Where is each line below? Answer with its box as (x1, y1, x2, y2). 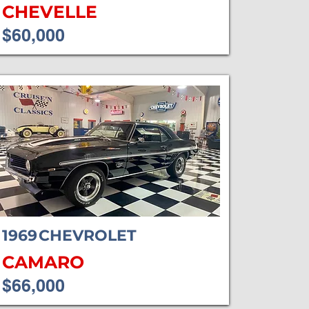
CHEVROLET (38, 226, 137, 245)
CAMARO (1, 252, 84, 272)
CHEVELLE (1, 1, 97, 22)
